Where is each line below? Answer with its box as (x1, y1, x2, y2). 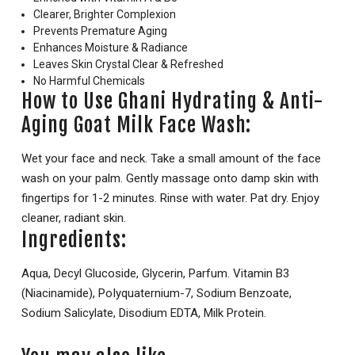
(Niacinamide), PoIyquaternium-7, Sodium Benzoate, (21, 286, 292, 301)
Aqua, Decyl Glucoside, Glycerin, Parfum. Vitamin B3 (21, 266, 289, 281)
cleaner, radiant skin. (21, 211, 126, 226)
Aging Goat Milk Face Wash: (21, 113, 251, 138)
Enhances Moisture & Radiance (33, 41, 188, 55)
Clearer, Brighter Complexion (33, 8, 176, 21)
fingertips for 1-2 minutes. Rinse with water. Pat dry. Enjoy (21, 191, 319, 206)
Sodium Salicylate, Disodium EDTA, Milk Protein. (21, 306, 266, 321)
